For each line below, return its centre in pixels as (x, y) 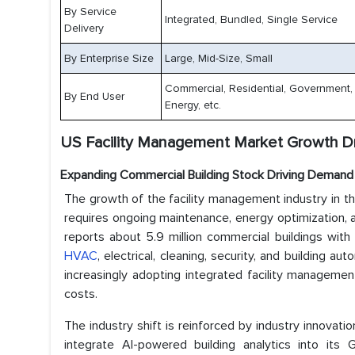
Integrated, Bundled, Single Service (251, 19)
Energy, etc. (193, 105)
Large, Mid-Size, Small (219, 58)
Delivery (84, 28)
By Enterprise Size (109, 58)
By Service (90, 11)
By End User (94, 96)
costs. (81, 294)
